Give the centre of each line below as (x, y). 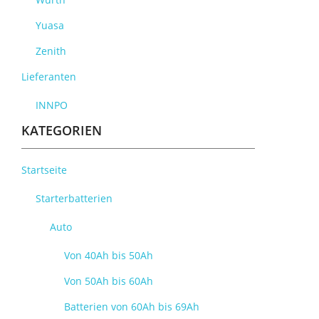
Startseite (44, 170)
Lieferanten (49, 77)
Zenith (51, 51)
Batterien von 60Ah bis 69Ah (132, 307)
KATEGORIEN (62, 130)
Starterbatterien (74, 198)
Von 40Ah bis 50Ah (109, 255)
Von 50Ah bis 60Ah (109, 281)
